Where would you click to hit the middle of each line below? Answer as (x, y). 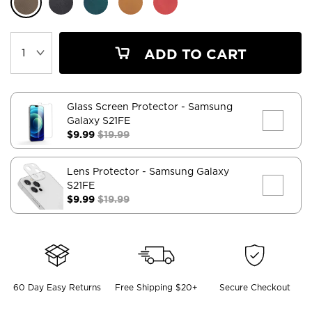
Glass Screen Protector (124, 106)
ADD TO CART (193, 54)
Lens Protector (104, 171)
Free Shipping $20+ (156, 287)
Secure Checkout (255, 287)
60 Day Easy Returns (57, 287)
